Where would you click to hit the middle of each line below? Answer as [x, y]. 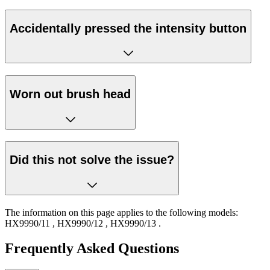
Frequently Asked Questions [92, 249]
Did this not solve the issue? [92, 160]
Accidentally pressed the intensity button [128, 28]
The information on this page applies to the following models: [121, 212]
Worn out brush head [70, 94]
